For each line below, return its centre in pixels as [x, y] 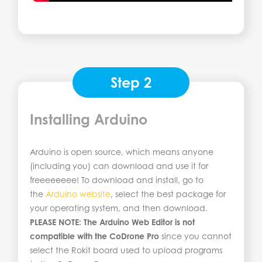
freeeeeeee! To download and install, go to [117, 180]
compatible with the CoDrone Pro [94, 236]
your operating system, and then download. [119, 208]
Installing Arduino [89, 119]
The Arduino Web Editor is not [139, 222]
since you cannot [195, 236]
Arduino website [78, 194]
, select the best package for [168, 194]
